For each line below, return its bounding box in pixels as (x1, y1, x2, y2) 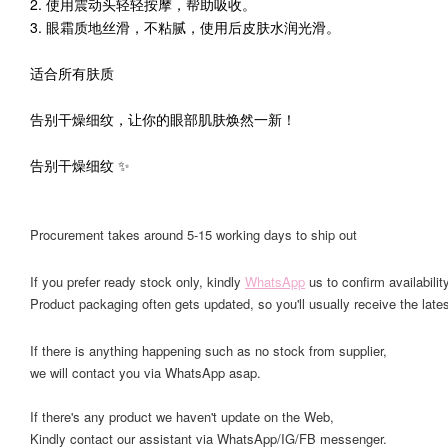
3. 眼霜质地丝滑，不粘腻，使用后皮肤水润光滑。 (30, 17, 340, 37)
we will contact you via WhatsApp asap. (30, 363, 261, 382)
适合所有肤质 (30, 63, 122, 83)
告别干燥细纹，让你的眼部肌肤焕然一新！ (30, 109, 296, 129)
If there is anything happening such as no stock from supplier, (30, 341, 387, 360)
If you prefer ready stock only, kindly (30, 272, 245, 291)
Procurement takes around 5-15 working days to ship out (30, 225, 357, 244)
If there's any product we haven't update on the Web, (30, 407, 334, 426)
